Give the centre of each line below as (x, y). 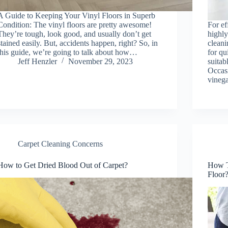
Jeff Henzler (38, 61)
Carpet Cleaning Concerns (61, 144)
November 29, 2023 (101, 61)
